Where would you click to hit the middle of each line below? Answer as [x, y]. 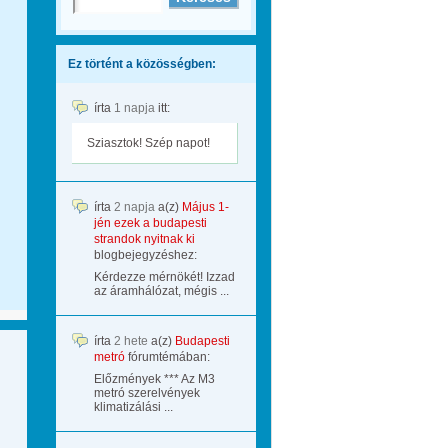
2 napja [134, 207]
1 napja [134, 108]
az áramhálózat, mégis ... [161, 291]
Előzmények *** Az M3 [154, 379]
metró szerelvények [147, 393]
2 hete [131, 341]
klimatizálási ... [133, 407]
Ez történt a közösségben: [142, 64]
